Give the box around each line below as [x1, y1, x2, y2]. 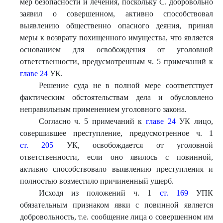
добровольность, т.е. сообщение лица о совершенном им [20, 213, 213, 221]
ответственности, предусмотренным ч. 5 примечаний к [20, 57, 213, 66]
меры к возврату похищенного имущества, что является [20, 33, 213, 42]
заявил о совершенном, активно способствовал [20, 9, 213, 18]
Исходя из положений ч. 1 [38, 189, 160, 197]
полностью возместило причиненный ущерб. [20, 177, 174, 185]
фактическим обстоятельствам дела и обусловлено [20, 93, 213, 102]
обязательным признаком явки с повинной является [20, 201, 213, 209]
